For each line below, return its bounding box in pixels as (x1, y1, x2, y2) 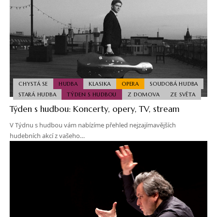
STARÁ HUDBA (18, 91, 57, 98)
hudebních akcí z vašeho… (10, 131, 85, 140)
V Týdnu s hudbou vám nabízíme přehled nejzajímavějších (10, 121, 176, 130)
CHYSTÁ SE (18, 80, 48, 87)
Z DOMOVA (127, 91, 160, 98)
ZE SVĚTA (170, 91, 196, 98)
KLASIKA (88, 80, 111, 87)
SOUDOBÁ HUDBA (150, 80, 199, 87)
